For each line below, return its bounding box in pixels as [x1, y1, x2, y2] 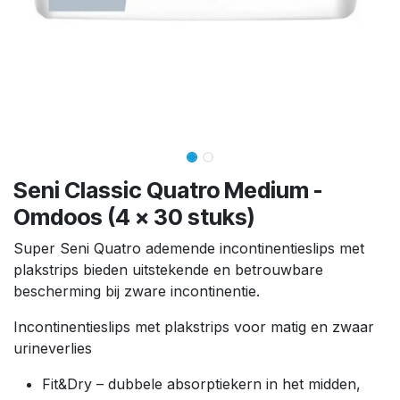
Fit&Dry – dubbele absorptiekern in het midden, [42, 374, 361, 393]
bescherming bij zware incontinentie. [13, 281, 260, 300]
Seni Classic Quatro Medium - [13, 176, 322, 204]
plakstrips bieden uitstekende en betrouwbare [13, 260, 323, 279]
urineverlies [13, 338, 92, 357]
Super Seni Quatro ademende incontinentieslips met [13, 238, 364, 257]
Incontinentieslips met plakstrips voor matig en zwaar [13, 317, 374, 336]
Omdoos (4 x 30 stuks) [13, 203, 254, 230]
